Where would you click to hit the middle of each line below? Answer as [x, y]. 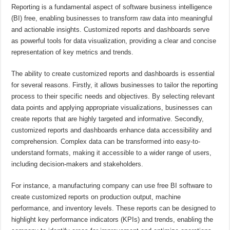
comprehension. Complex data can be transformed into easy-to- [106, 141]
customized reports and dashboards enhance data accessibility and [112, 130]
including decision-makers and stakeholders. [78, 164]
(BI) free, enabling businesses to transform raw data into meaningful [112, 18]
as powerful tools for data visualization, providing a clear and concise [114, 41]
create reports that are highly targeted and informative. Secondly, [108, 119]
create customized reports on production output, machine [96, 197]
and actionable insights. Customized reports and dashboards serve [111, 29]
